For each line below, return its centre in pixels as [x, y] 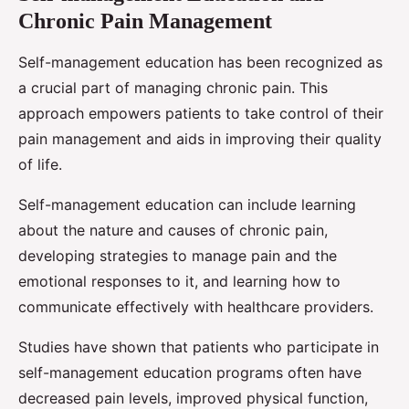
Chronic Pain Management [145, 21]
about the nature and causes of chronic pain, [173, 231]
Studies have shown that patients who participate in [199, 347]
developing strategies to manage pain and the [178, 256]
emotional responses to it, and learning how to [179, 282]
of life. [40, 165]
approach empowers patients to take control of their [201, 114]
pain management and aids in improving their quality [200, 139]
